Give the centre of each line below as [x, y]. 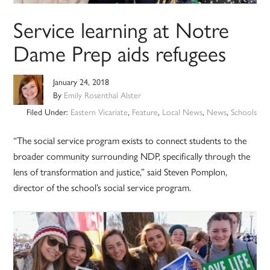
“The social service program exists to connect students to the [130, 140]
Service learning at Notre [121, 29]
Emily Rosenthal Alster [103, 95]
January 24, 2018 [81, 82]
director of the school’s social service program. [102, 187]
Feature [145, 112]
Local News [182, 112]
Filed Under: [48, 112]
